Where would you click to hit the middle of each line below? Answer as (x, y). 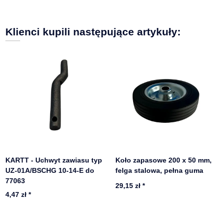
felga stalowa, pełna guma (160, 170)
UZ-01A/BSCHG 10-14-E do (50, 170)
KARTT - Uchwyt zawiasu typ (54, 160)
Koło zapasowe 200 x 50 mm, (164, 160)
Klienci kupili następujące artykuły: (93, 31)
